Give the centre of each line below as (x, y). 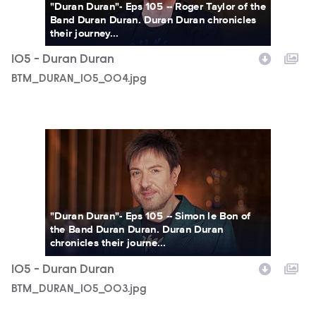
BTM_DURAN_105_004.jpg (79, 79)
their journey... (84, 33)
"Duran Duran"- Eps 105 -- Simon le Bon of (150, 216)
